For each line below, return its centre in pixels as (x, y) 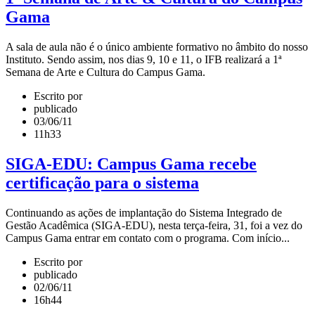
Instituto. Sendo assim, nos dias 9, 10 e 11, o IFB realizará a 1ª (143, 59)
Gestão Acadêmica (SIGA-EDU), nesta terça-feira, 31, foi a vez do (154, 225)
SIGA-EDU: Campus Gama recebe (131, 163)
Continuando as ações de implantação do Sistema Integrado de (144, 212)
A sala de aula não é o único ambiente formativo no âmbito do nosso (157, 46)
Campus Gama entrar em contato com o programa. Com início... (148, 238)
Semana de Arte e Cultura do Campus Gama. (105, 72)
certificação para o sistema (102, 182)
